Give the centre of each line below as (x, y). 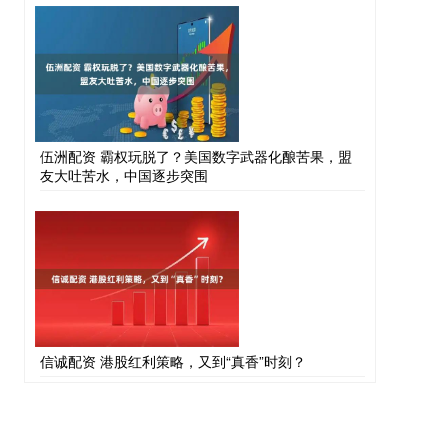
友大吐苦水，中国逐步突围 (124, 175)
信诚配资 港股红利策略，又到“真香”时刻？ (173, 361)
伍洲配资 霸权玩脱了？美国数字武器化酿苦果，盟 (196, 156)
